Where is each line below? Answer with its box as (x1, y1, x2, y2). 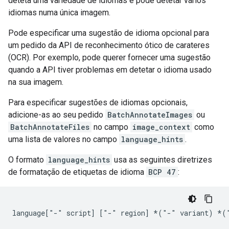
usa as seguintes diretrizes (112, 155, 212, 165)
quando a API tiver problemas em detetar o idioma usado (8, 65, 212, 75)
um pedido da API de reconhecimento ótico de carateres (8, 40, 210, 50)
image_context (132, 122, 190, 132)
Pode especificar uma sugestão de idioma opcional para (8, 28, 209, 38)
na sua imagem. (8, 77, 63, 87)
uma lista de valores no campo (8, 134, 119, 144)
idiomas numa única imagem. (8, 8, 110, 17)
